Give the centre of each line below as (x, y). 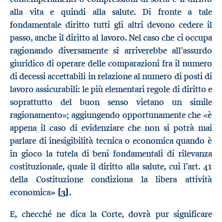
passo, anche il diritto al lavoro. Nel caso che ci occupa (111, 38)
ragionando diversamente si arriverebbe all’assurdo (111, 51)
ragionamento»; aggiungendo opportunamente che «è (111, 115)
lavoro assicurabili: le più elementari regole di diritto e (111, 89)
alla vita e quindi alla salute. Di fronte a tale (111, 12)
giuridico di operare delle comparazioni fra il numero (111, 64)
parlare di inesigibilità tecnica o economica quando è (111, 141)
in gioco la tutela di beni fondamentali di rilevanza (111, 154)
